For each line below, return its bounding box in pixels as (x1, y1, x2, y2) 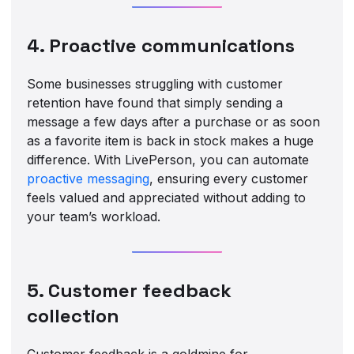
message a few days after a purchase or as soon (27, 113, 321, 130)
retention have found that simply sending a (27, 94, 284, 111)
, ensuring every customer (149, 170, 309, 186)
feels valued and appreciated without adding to (27, 189, 307, 205)
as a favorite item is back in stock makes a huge (27, 132, 314, 149)
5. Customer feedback (27, 277, 232, 303)
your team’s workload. (27, 208, 161, 224)
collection (27, 303, 120, 328)
